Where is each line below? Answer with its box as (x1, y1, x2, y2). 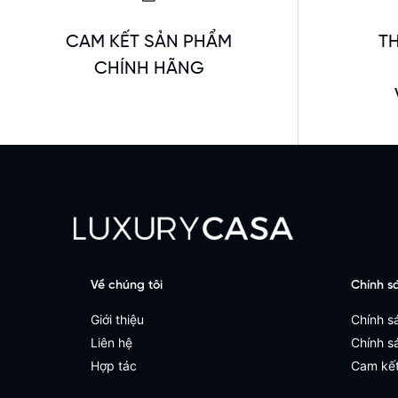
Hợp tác (91, 358, 137, 374)
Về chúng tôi (91, 279, 163, 293)
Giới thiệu (91, 312, 144, 328)
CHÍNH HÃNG (93, 60, 204, 79)
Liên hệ (91, 335, 132, 351)
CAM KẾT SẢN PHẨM (66, 33, 232, 52)
